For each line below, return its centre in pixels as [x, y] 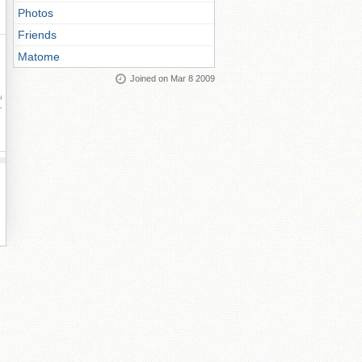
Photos [36, 13]
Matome [39, 57]
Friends [37, 35]
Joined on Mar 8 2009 [173, 78]
